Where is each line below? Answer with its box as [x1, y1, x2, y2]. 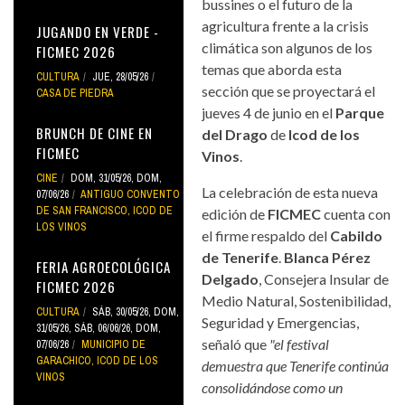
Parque [335, 103, 385, 121]
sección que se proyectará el [202, 81, 376, 99]
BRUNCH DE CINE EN [36, 122, 153, 143]
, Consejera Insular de [259, 269, 390, 287]
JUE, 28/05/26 [92, 69, 148, 84]
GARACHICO [36, 353, 91, 368]
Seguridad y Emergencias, [202, 313, 360, 331]
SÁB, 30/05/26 [92, 304, 148, 319]
